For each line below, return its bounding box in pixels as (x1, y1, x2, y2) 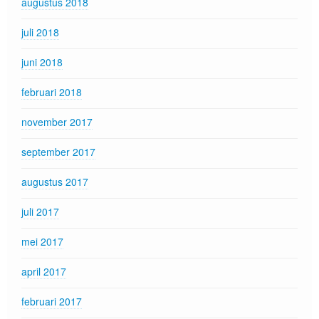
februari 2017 (21, 294, 82, 308)
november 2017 (21, 115, 93, 129)
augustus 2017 (21, 174, 88, 189)
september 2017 (21, 145, 95, 159)
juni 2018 (21, 55, 63, 69)
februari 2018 (21, 85, 82, 99)
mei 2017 (21, 234, 63, 249)
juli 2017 (21, 204, 59, 219)
